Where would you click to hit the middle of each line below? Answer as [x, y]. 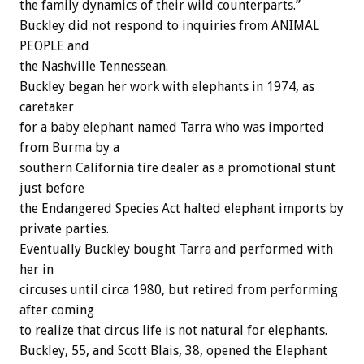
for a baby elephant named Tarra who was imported [172, 128]
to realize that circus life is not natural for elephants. [173, 331]
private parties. [64, 229]
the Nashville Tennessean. [94, 67]
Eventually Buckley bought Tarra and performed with [176, 249]
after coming [57, 310]
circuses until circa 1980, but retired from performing [179, 290]
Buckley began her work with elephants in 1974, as [167, 87]
